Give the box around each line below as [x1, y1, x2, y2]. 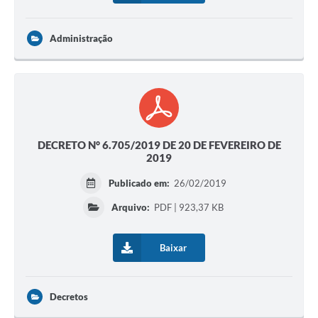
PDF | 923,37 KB [152, 202, 224, 214]
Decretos [50, 291, 88, 303]
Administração [50, 33, 113, 45]
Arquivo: [111, 202, 150, 214]
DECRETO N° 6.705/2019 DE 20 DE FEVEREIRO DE [37, 138, 281, 152]
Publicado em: [109, 177, 172, 190]
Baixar [160, 242, 187, 254]
